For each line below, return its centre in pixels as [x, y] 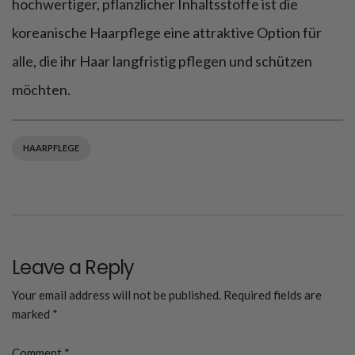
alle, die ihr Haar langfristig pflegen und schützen [162, 61]
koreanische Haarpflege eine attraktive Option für [167, 32]
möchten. [41, 89]
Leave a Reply [73, 267]
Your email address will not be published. [116, 294]
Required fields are [273, 294]
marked [32, 313]
